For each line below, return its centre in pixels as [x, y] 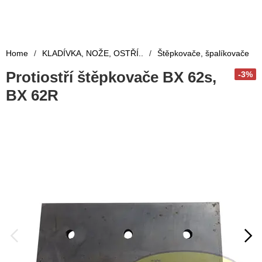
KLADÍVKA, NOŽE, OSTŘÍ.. [93, 54]
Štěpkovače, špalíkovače [203, 54]
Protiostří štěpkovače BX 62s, [111, 77]
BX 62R [32, 96]
